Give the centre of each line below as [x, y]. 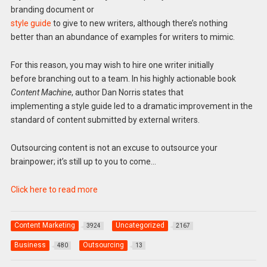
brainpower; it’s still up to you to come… [83, 162]
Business [30, 245]
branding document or [52, 10]
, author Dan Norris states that [127, 93]
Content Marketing [44, 225]
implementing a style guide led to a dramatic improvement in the [131, 106]
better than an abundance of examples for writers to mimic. [122, 37]
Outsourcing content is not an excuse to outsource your [114, 148]
